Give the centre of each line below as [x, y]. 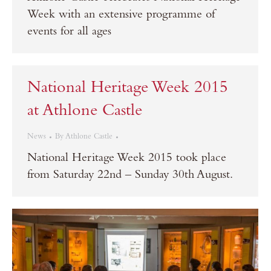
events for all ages [69, 33]
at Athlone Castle [85, 112]
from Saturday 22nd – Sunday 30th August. [130, 176]
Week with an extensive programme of [121, 16]
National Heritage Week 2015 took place [127, 159]
